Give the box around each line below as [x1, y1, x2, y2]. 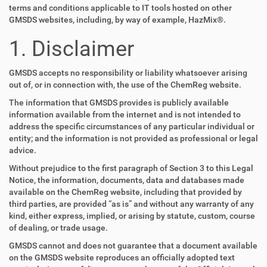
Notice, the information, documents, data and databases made [9, 175, 244, 185]
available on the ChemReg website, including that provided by [9, 187, 242, 197]
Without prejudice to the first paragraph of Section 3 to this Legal [9, 163, 253, 173]
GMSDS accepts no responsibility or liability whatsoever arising [9, 68, 247, 77]
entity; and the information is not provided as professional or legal [9, 133, 258, 143]
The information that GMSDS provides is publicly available [9, 98, 229, 107]
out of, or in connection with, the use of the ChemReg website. [9, 80, 241, 89]
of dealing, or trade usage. [9, 223, 108, 232]
